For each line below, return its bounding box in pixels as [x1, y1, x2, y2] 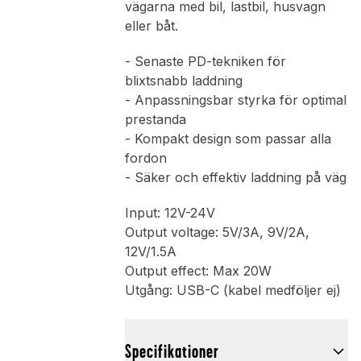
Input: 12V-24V [124, 205, 215, 222]
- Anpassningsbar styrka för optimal [124, 92, 346, 109]
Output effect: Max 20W [124, 263, 272, 280]
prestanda [124, 111, 186, 128]
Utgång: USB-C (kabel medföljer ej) [124, 282, 341, 299]
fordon [124, 150, 167, 167]
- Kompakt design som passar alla [124, 131, 331, 147]
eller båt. [124, 18, 178, 35]
